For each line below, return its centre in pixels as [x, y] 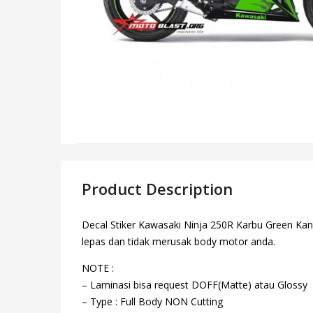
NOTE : [98, 268]
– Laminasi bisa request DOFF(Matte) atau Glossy [195, 284]
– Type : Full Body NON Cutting [152, 301]
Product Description [157, 188]
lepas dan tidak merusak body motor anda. [179, 241]
